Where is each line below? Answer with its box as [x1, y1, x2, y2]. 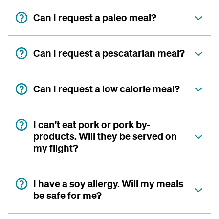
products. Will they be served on [33, 130, 177, 143]
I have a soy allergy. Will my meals [33, 177, 183, 190]
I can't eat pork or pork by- [33, 118, 150, 131]
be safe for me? [33, 189, 102, 202]
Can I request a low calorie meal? [33, 83, 180, 95]
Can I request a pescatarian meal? [33, 47, 185, 60]
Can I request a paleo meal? [33, 11, 156, 24]
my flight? [33, 142, 78, 154]
